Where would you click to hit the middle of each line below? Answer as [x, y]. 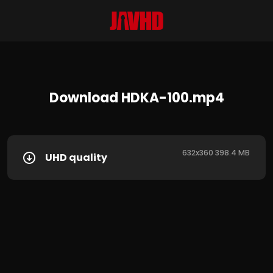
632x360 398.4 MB [216, 153]
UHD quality [76, 157]
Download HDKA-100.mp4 [136, 98]
